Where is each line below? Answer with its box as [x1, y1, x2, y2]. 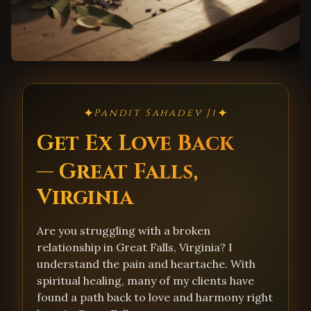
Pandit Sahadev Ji [94, 106, 217, 119]
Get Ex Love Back [37, 130, 233, 158]
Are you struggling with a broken [37, 224, 210, 237]
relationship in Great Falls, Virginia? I [37, 240, 233, 254]
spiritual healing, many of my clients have [37, 274, 254, 287]
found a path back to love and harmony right [37, 290, 273, 304]
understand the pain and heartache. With [37, 257, 255, 271]
